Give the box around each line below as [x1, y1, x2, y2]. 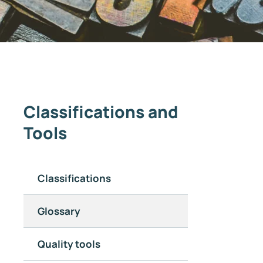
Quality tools [38, 237, 100, 251]
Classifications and [23, 100, 178, 123]
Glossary [38, 204, 80, 218]
